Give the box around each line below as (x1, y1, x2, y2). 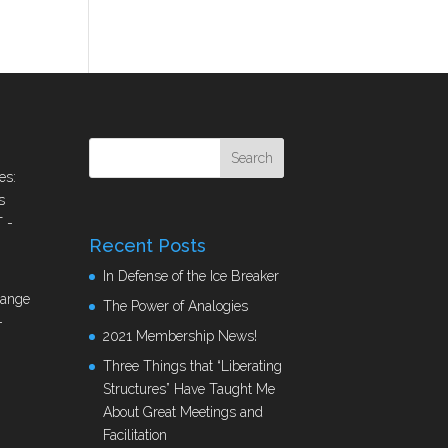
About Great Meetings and (103, 403, 264, 420)
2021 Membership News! (103, 327, 258, 344)
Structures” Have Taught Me (103, 380, 276, 397)
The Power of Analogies (103, 297, 249, 314)
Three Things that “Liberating (103, 357, 283, 374)
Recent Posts (89, 234, 207, 256)
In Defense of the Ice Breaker (103, 267, 280, 284)
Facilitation (103, 426, 168, 443)
